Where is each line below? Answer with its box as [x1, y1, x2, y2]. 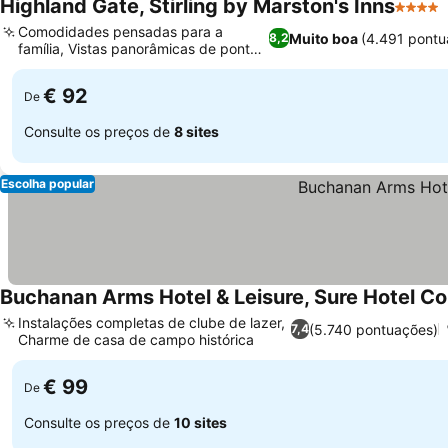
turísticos [18, 57, 77, 74]
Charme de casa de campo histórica [18, 331, 254, 348]
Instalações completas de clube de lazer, [18, 314, 285, 331]
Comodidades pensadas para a [18, 23, 223, 40]
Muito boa [288, 29, 358, 47]
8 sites [174, 122, 219, 140]
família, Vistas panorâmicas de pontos [18, 40, 265, 57]
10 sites [174, 413, 227, 431]
